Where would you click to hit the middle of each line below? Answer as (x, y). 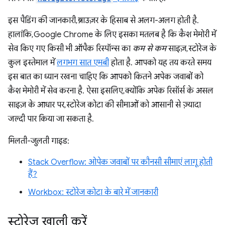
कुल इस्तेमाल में (32, 63)
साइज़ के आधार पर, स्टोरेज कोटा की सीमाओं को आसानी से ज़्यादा (104, 105)
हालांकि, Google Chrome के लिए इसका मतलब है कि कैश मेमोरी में (112, 35)
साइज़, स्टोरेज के (191, 49)
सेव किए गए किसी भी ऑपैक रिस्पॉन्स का (70, 49)
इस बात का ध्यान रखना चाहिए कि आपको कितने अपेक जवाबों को (106, 77)
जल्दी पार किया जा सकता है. (51, 119)
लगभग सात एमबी (83, 63)
